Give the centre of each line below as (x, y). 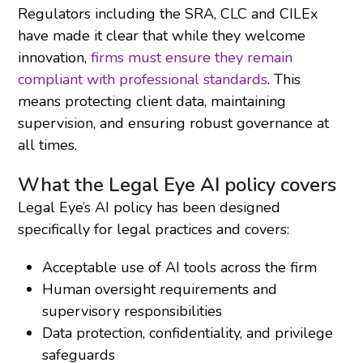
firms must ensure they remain (192, 57)
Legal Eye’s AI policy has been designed (149, 207)
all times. (48, 145)
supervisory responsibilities (132, 311)
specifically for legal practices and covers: (154, 229)
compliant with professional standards (143, 79)
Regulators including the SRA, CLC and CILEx (168, 13)
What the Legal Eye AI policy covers (177, 184)
